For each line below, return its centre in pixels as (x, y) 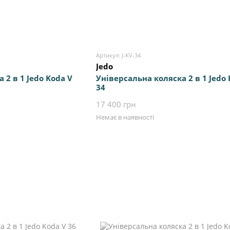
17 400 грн (116, 104)
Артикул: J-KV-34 (118, 55)
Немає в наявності (125, 117)
